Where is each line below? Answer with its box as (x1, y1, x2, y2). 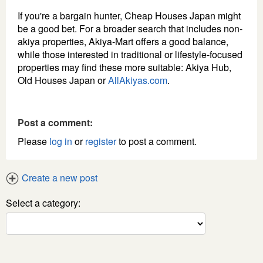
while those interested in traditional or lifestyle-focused (18, 47, 242, 61)
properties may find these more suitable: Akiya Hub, (18, 60, 231, 74)
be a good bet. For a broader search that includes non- (18, 21, 242, 35)
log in (49, 134, 72, 148)
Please (18, 134, 49, 148)
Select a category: (6, 196, 80, 210)
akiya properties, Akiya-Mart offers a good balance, (18, 34, 228, 48)
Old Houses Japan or (18, 73, 108, 87)
